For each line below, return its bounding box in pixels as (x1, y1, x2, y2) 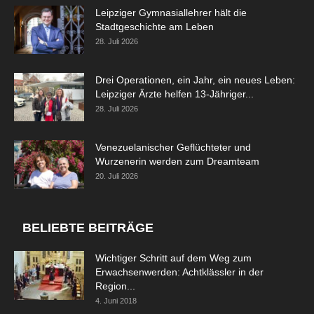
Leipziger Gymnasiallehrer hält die (95, 7, 247, 19)
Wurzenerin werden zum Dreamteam (95, 156, 259, 168)
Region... (95, 280, 135, 292)
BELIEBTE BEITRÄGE (22, 221, 153, 235)
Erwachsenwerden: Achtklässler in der (95, 266, 264, 278)
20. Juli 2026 (95, 172, 138, 181)
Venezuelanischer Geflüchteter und (95, 142, 251, 153)
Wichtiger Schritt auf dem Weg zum (95, 252, 252, 264)
